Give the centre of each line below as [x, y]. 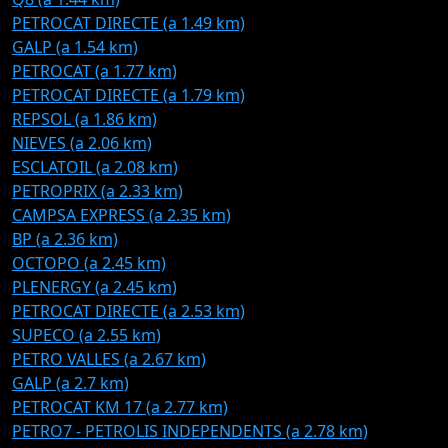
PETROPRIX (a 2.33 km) [97, 191]
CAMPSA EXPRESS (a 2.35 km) [121, 215]
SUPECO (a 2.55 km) [86, 335]
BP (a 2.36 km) [65, 239]
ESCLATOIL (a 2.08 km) [95, 167]
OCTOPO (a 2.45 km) [89, 263]
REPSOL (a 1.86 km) [84, 119]
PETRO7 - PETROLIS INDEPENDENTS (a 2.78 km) [190, 431]
